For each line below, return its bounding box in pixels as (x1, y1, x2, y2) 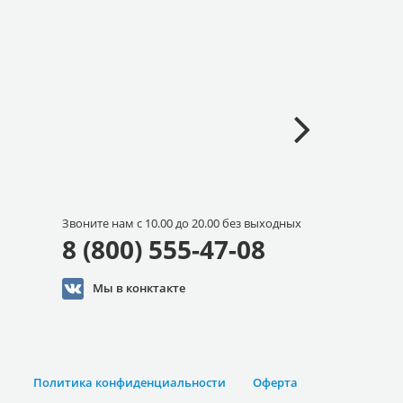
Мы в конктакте (92, 279, 185, 296)
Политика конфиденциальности (33, 373, 226, 390)
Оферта (253, 373, 298, 390)
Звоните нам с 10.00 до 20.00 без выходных (61, 214, 301, 231)
